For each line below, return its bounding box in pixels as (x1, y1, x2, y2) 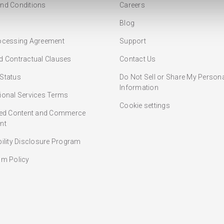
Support (119, 36, 146, 45)
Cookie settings (119, 101, 170, 109)
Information (119, 83, 158, 91)
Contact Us (119, 54, 156, 63)
